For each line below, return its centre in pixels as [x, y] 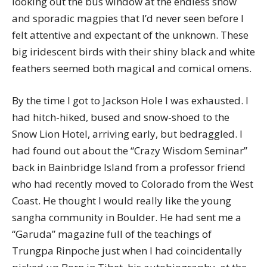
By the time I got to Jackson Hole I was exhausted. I [130, 101]
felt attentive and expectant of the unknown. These [130, 35]
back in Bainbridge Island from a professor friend [129, 167]
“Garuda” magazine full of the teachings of [112, 234]
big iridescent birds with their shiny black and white [133, 52]
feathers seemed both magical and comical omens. [132, 69]
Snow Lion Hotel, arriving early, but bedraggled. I [127, 134]
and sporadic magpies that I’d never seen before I [128, 18]
